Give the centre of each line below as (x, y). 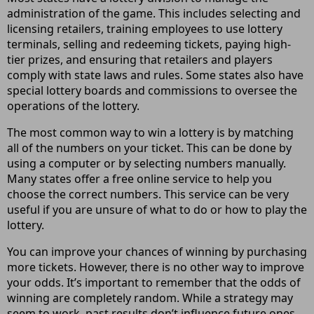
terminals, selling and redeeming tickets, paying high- (149, 44)
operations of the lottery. (73, 106)
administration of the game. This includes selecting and (154, 13)
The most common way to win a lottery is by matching (150, 132)
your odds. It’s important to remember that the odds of (154, 282)
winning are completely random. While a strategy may (150, 298)
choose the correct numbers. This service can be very (148, 194)
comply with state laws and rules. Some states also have (155, 75)
